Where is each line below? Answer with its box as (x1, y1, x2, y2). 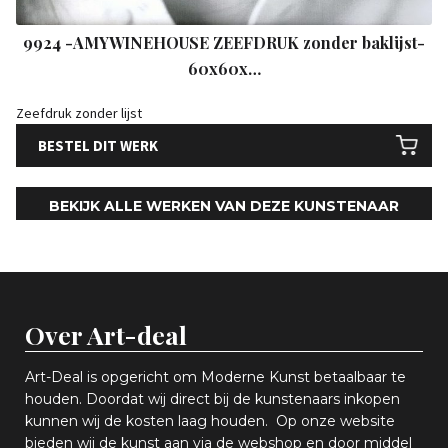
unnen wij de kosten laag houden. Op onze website (33, 411, 395, 430)
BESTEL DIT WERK (37, 135, 158, 155)
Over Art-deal (25, 317, 187, 351)
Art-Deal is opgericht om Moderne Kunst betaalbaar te (25, 367, 406, 386)
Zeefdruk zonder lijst (16, 104, 143, 123)
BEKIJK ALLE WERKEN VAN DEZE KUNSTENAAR (49, 197, 399, 215)
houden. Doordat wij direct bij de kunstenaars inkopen (25, 389, 400, 408)
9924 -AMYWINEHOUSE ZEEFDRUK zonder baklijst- (23, 32, 425, 54)
